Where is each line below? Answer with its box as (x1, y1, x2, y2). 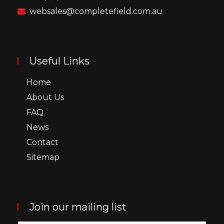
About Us (26, 92, 64, 102)
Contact (26, 137, 58, 147)
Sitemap (26, 152, 59, 162)
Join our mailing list (29, 200, 126, 213)
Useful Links (29, 54, 89, 67)
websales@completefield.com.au (29, 6, 162, 16)
